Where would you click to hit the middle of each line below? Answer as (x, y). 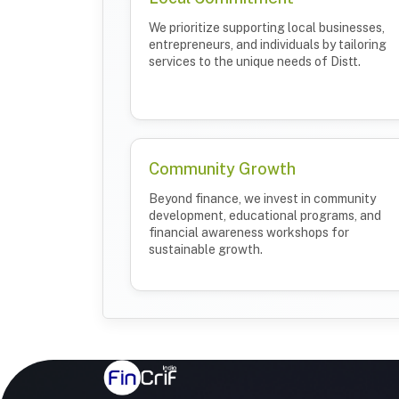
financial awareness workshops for (249, 232)
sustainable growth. (206, 249)
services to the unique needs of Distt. (255, 61)
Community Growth (222, 168)
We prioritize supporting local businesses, (267, 27)
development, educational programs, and (265, 215)
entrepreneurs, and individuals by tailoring (268, 44)
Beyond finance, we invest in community (262, 198)
